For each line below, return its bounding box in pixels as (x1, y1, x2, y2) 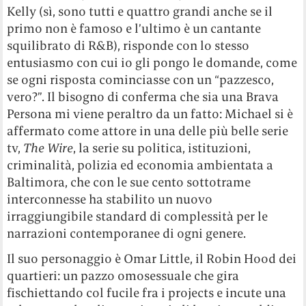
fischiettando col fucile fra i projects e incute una (7, 284, 287, 301)
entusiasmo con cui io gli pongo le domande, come (7, 54, 298, 70)
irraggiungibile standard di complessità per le (7, 208, 268, 224)
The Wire (23, 139, 74, 156)
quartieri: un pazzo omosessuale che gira (7, 267, 240, 283)
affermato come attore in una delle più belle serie (7, 122, 289, 139)
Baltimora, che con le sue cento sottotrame (7, 173, 251, 190)
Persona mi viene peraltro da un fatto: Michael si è (7, 105, 294, 122)
